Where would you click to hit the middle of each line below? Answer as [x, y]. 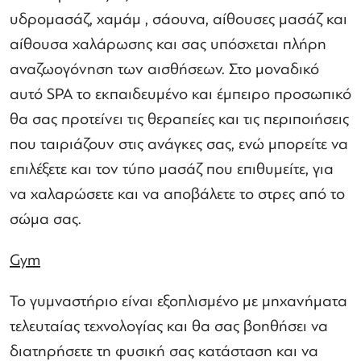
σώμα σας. [46, 219]
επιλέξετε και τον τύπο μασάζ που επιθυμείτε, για [172, 169]
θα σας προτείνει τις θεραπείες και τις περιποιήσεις [179, 119]
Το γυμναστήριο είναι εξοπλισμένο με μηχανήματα [178, 301]
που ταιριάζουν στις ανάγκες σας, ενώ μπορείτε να [179, 144]
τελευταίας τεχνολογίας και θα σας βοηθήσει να [169, 326]
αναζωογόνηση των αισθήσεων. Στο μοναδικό [164, 69]
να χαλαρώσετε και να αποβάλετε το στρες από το [177, 194]
